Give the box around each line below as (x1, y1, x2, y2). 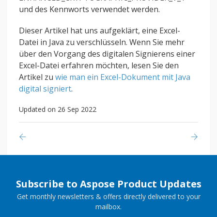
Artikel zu (19, 72, 55, 82)
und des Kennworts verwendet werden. (19, 4, 160, 15)
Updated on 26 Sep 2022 (19, 105, 96, 114)
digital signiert (19, 83, 71, 94)
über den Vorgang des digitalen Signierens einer (19, 48, 195, 59)
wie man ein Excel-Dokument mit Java (55, 72, 190, 82)
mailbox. (95, 202, 122, 211)
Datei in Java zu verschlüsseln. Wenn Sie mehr (19, 37, 185, 47)
